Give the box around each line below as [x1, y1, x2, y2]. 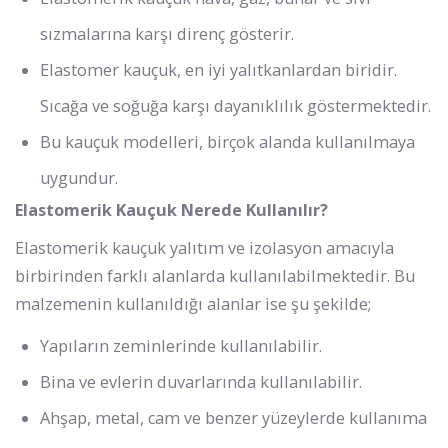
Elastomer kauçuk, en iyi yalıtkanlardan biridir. [40, 58, 397, 81]
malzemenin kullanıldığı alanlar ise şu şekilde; [15, 292, 371, 315]
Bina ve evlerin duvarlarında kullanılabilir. [40, 370, 362, 393]
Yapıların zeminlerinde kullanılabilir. [40, 334, 322, 357]
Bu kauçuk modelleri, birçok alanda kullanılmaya [40, 130, 415, 153]
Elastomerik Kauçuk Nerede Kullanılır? [15, 198, 328, 221]
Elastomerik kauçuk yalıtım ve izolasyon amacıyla [15, 236, 394, 259]
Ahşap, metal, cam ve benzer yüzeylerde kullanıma [40, 406, 427, 429]
